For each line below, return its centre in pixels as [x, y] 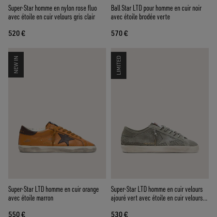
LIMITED [119, 66]
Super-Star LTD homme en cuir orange [54, 189]
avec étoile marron [31, 197]
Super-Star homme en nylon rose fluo [53, 8]
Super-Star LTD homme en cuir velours [157, 189]
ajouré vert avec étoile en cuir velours [157, 197]
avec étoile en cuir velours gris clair [52, 17]
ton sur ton [124, 206]
